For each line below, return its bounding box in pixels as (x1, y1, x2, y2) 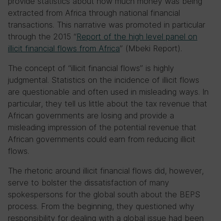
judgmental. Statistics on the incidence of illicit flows (8, 75, 199, 85)
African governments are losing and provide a (8, 110, 174, 120)
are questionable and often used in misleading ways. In (8, 87, 209, 97)
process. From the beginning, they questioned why (8, 201, 194, 211)
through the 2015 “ (8, 32, 76, 41)
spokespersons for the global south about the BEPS (8, 189, 200, 199)
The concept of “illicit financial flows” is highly (8, 63, 174, 73)
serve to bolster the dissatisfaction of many (8, 178, 169, 187)
